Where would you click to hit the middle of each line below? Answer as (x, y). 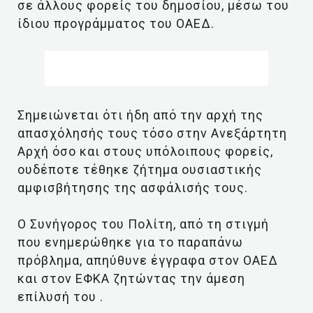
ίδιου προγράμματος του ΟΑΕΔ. (116, 23)
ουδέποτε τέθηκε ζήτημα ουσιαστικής (140, 169)
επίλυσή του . (60, 297)
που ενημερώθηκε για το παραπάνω (130, 242)
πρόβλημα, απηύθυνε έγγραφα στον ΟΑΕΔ (148, 260)
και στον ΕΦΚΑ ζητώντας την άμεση (131, 278)
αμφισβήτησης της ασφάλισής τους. (133, 188)
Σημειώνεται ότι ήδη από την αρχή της (140, 115)
